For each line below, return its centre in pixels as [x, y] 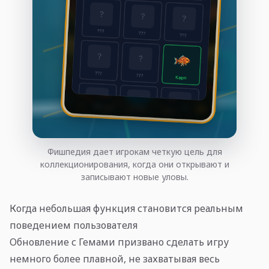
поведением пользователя [74, 225]
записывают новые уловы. [134, 177]
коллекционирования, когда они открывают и [134, 164]
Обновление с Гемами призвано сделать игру [119, 242]
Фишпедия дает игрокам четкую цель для [134, 151]
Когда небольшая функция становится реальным [126, 208]
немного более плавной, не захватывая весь [115, 258]
